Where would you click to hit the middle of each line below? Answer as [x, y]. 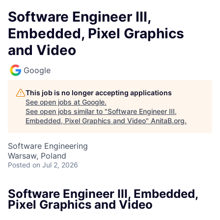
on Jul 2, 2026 [55, 165]
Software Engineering [48, 146]
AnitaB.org [168, 121]
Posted [19, 165]
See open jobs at [54, 102]
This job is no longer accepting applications [99, 93]
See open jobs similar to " [67, 111]
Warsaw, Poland [37, 156]
